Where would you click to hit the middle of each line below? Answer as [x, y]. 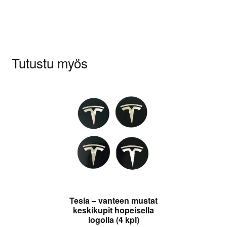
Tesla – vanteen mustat [113, 200]
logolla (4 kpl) [113, 219]
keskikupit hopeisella [113, 210]
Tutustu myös [49, 63]
